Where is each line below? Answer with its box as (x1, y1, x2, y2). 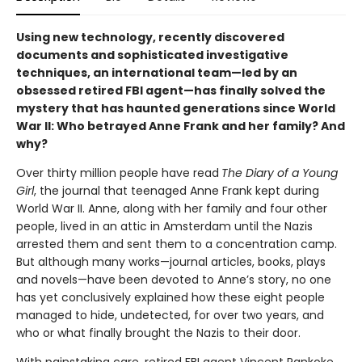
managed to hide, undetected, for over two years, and (16, 306, 324, 323)
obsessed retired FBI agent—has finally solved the (16, 82, 326, 99)
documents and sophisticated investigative (16, 46, 288, 63)
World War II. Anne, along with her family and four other (16, 200, 327, 217)
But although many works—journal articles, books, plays (16, 253, 326, 270)
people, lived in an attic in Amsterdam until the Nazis (16, 217, 313, 234)
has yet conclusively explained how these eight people (16, 288, 325, 305)
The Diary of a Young (221, 164, 338, 181)
